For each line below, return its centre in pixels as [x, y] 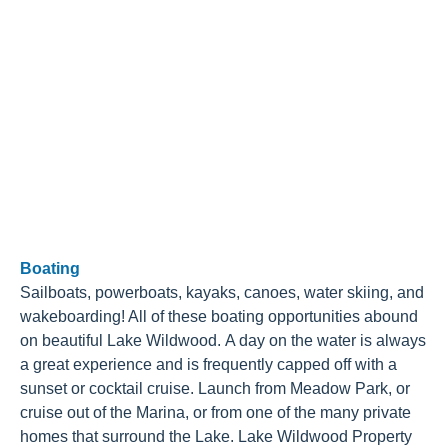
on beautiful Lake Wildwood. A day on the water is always [223, 341]
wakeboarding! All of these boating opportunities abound [219, 317]
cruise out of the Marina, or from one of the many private [215, 413]
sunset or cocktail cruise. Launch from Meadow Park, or [215, 389]
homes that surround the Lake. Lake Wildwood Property [216, 437]
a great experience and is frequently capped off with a [208, 365]
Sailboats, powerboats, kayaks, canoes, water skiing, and [222, 293]
